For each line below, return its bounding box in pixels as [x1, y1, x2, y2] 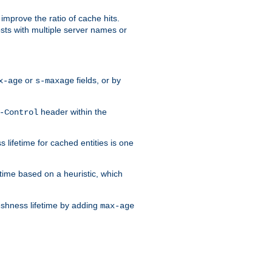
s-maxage [35, 75, 74, 86]
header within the [38, 106, 107, 117]
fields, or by [74, 75, 121, 85]
